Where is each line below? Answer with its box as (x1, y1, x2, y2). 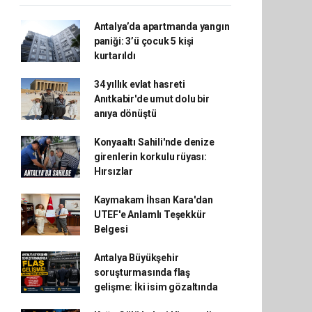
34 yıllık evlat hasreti (93, 78, 185, 90)
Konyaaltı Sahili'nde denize (93, 136, 214, 148)
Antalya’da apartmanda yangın (93, 20, 230, 32)
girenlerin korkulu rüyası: (93, 150, 207, 162)
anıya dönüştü (93, 107, 157, 119)
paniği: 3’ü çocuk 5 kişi (93, 35, 194, 47)
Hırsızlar (93, 165, 134, 177)
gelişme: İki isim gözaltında (93, 281, 218, 292)
